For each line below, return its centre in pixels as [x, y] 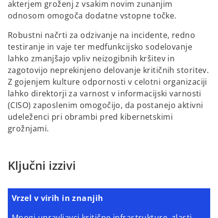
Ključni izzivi [42, 165]
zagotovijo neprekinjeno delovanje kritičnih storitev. [109, 70]
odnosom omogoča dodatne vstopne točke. [92, 15]
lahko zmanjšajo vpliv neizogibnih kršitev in [91, 58]
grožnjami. [28, 128]
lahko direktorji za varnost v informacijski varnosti [105, 93]
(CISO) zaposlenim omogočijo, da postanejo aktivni [106, 105]
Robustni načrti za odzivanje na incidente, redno [102, 35]
